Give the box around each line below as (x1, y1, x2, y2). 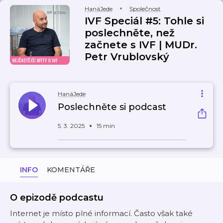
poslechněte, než (85, 27, 175, 39)
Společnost (129, 5, 161, 12)
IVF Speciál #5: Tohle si (85, 15, 204, 27)
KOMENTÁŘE (47, 165, 95, 174)
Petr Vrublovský (85, 51, 169, 63)
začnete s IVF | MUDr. (85, 39, 197, 51)
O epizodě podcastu (10, 192, 104, 203)
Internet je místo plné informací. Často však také (10, 209, 193, 218)
